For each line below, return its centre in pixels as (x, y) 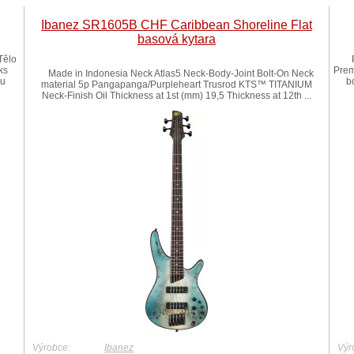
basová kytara (176, 39)
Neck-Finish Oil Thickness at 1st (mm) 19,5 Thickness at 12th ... (176, 96)
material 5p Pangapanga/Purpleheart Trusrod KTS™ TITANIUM (176, 85)
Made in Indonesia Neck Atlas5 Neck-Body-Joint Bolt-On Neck (177, 73)
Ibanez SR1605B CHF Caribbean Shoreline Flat (176, 25)
